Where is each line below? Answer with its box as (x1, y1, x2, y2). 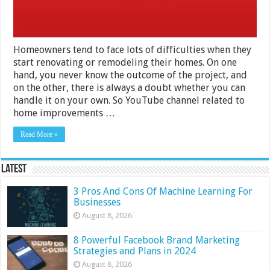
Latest (1, 163, 27, 175)
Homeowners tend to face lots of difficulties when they (13, 43, 252, 55)
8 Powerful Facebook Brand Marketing (74, 234, 240, 246)
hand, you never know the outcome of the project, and (13, 69, 248, 81)
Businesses (74, 196, 121, 208)
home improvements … (13, 107, 116, 119)
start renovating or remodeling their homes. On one (13, 56, 237, 68)
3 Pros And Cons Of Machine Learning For (74, 185, 253, 197)
